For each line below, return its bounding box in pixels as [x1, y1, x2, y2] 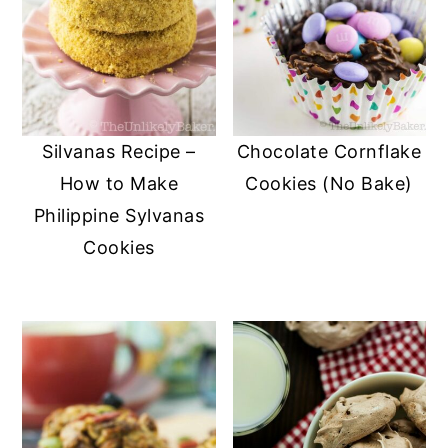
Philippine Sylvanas [33, 205, 205, 227]
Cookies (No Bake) [245, 173, 413, 195]
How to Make [59, 173, 179, 195]
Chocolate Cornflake [236, 141, 422, 163]
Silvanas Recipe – [42, 141, 196, 163]
